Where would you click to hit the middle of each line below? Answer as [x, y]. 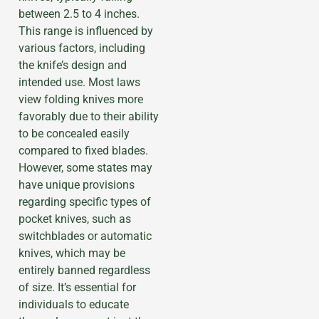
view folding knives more [81, 99]
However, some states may [85, 167]
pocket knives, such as [75, 219]
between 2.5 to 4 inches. [79, 14]
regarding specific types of [85, 202]
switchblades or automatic [85, 236]
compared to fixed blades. [83, 150]
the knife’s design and [73, 65]
